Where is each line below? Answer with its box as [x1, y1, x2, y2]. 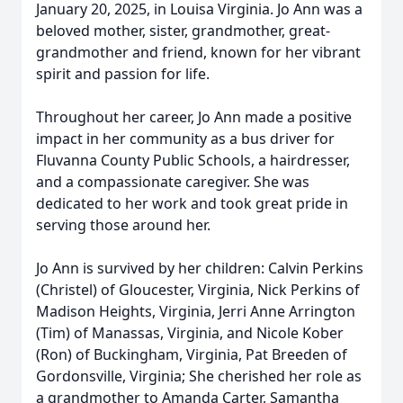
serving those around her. [36, 215, 210, 235]
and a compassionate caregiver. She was [36, 172, 309, 192]
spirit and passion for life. [36, 64, 210, 84]
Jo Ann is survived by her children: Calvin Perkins [36, 258, 363, 278]
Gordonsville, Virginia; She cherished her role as [36, 366, 362, 386]
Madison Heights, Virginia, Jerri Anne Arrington [36, 301, 355, 321]
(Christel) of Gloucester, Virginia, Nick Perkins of [36, 280, 360, 300]
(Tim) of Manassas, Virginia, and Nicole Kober [36, 323, 344, 343]
